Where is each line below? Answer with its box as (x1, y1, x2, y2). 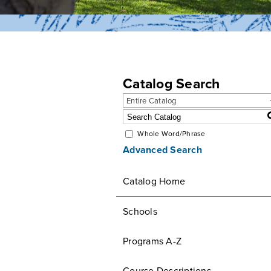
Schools (123, 206, 157, 218)
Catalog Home (123, 175, 185, 188)
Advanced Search (123, 144, 202, 157)
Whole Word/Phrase (137, 129, 206, 139)
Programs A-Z (123, 235, 181, 247)
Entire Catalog (126, 96, 177, 106)
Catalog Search (123, 76, 220, 93)
